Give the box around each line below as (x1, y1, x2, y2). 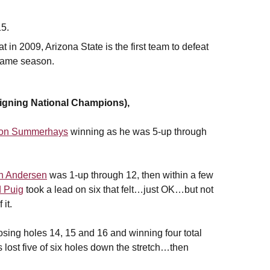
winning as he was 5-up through (68, 127, 207, 137)
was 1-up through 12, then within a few (47, 170, 213, 181)
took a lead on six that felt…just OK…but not (24, 184, 213, 195)
